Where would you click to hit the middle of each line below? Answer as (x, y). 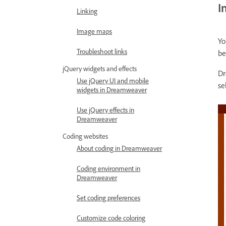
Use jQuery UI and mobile (113, 80)
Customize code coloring (111, 218)
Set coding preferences (108, 197)
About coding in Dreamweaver (119, 148)
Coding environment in (108, 168)
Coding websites (85, 136)
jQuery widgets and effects (100, 68)
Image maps (94, 31)
